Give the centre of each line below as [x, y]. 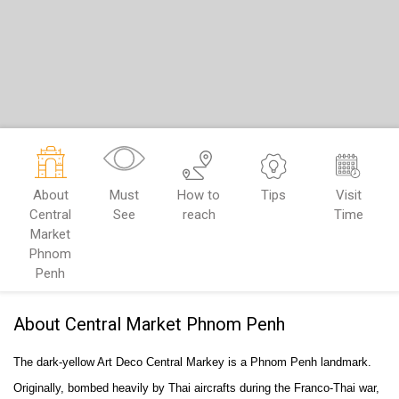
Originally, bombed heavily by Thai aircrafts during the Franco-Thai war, [196, 388]
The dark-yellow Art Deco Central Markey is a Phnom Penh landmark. [192, 362]
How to [199, 195]
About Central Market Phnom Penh [149, 324]
